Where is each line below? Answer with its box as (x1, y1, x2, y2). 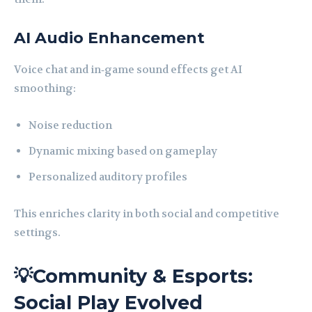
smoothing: (14, 81, 76, 96)
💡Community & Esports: (14, 265, 253, 288)
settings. (14, 226, 61, 240)
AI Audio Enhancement (14, 29, 205, 48)
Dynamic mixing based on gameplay (29, 144, 217, 159)
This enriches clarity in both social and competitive (14, 207, 279, 221)
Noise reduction (29, 118, 112, 133)
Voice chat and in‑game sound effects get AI (14, 63, 242, 77)
